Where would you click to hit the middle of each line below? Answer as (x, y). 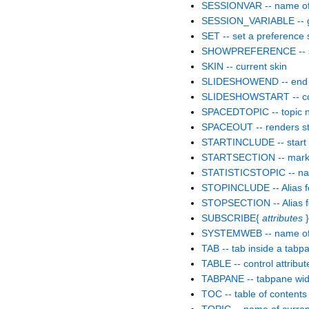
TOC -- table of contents (254, 294)
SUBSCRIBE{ (232, 218)
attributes (282, 218)
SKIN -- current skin (244, 67)
